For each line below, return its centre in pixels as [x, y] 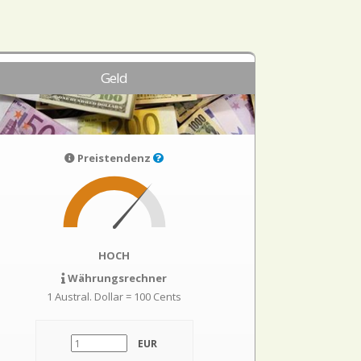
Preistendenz [114, 158]
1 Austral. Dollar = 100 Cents [114, 297]
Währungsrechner [116, 278]
